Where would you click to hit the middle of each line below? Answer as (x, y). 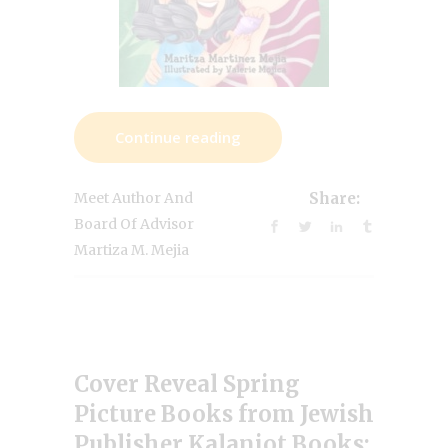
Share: (334, 199)
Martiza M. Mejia (131, 249)
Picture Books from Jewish (224, 413)
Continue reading (178, 136)
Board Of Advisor (134, 223)
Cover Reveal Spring (187, 383)
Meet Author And (133, 197)
